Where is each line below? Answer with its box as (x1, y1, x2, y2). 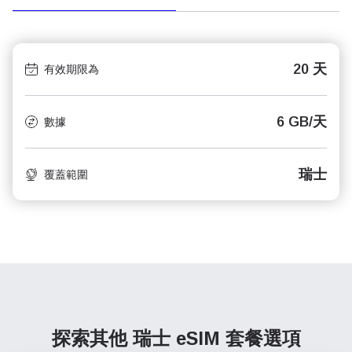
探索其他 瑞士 (51, 328, 176, 349)
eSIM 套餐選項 (175, 328, 301, 349)
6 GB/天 (277, 114, 327, 130)
